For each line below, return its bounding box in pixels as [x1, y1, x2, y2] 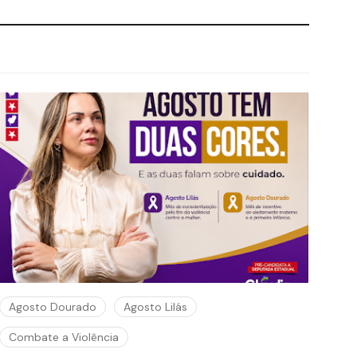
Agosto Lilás [124, 300, 188, 315]
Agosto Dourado [9, 300, 97, 315]
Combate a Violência [9, 330, 120, 345]
